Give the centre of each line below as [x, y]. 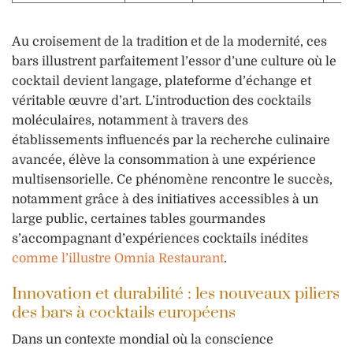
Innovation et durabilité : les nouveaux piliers [176, 294]
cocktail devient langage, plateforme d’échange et [162, 81]
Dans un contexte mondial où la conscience [143, 340]
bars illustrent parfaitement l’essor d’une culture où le [174, 61]
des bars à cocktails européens [124, 313]
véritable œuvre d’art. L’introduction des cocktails [162, 100]
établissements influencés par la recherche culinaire [171, 140]
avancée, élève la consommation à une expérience [164, 160]
